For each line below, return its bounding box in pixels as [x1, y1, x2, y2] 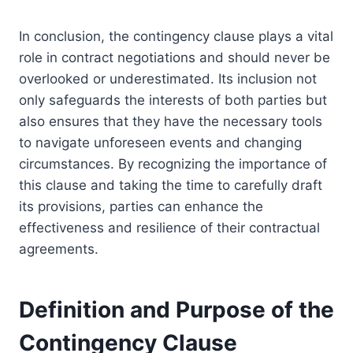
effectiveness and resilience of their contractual [19, 220, 320, 236]
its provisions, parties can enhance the [19, 199, 263, 215]
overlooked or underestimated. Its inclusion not [19, 71, 317, 87]
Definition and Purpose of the [19, 296, 334, 324]
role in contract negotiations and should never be [19, 50, 330, 66]
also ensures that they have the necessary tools [19, 113, 322, 130]
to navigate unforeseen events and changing [19, 135, 302, 151]
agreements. [19, 241, 98, 258]
